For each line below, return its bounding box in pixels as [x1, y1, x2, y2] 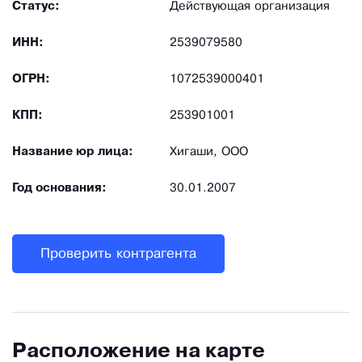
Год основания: [12, 183, 107, 195]
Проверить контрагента [40, 247, 196, 260]
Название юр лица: [12, 146, 133, 158]
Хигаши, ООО [170, 146, 248, 158]
